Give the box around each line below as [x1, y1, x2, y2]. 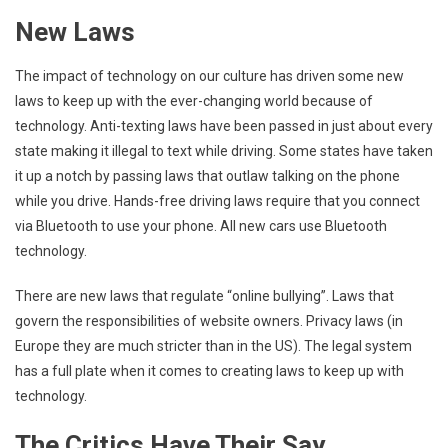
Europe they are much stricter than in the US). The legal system [15, 337, 412, 354]
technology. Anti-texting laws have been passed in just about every [15, 117, 433, 134]
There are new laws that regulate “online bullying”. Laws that [15, 287, 394, 304]
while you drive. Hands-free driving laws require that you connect [15, 192, 420, 209]
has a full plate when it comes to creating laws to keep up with [15, 362, 404, 379]
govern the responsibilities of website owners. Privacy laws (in [15, 312, 403, 329]
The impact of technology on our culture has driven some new [15, 67, 404, 84]
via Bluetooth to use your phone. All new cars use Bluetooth [15, 217, 387, 234]
